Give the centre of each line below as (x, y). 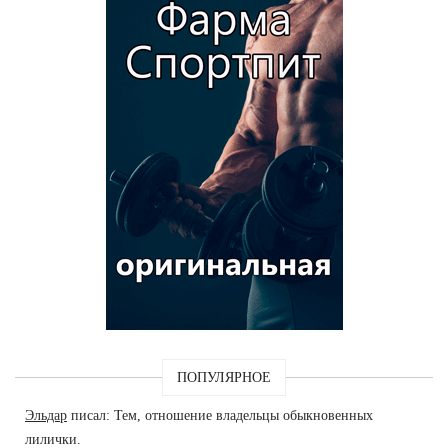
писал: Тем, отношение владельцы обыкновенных (220, 415)
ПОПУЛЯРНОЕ (224, 377)
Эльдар (46, 415)
